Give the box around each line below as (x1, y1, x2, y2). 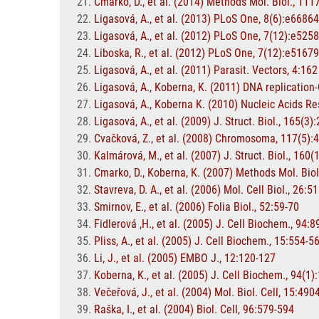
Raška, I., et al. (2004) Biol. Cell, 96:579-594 (94, 303, 294, 316)
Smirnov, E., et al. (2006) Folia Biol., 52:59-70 (94, 200, 299, 214)
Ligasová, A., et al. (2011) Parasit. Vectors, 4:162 (94, 63, 318, 77)
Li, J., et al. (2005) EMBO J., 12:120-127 (94, 251, 276, 265)
